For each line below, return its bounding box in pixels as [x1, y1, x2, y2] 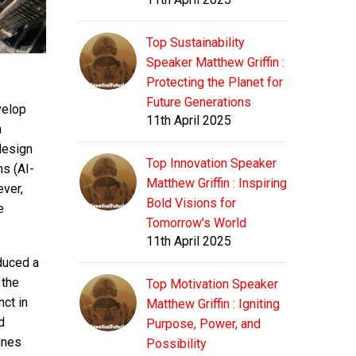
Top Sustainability [146, 35, 245, 51]
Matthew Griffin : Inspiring [146, 176, 287, 192]
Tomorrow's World [146, 215, 246, 231]
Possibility [146, 336, 207, 352]
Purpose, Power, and [146, 316, 261, 332]
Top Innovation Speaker [146, 156, 277, 172]
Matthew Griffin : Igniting [146, 296, 280, 312]
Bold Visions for [146, 195, 236, 211]
